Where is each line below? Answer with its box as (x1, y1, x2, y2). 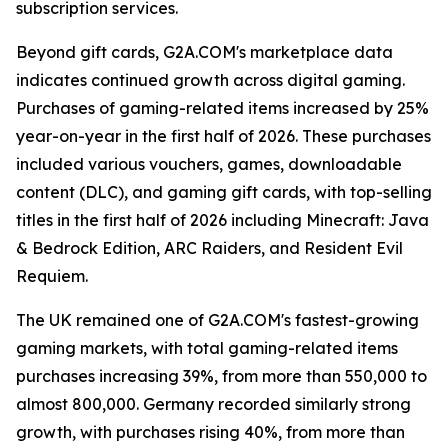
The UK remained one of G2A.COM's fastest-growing (16, 310, 419, 330)
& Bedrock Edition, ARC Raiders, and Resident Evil (16, 238, 403, 258)
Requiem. (16, 266, 88, 286)
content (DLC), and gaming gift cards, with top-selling (16, 182, 432, 202)
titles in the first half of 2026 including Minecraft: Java (16, 210, 429, 230)
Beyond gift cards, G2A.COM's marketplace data (16, 42, 393, 62)
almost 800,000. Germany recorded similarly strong (16, 394, 411, 414)
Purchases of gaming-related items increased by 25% (16, 98, 429, 118)
